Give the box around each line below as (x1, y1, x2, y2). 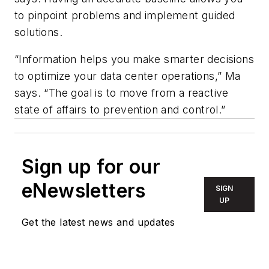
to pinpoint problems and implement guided (14, 8, 235, 22)
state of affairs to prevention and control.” (14, 103, 226, 116)
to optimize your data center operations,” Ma (14, 70, 241, 83)
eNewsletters (22, 179, 146, 203)
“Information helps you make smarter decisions (14, 53, 254, 66)
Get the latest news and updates (22, 216, 175, 229)
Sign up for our (22, 155, 160, 179)
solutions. (14, 25, 63, 38)
